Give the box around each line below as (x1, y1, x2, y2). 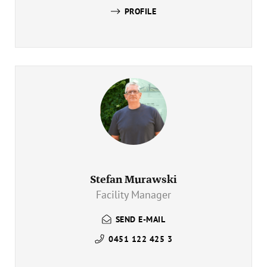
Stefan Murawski (90, 173, 177, 187)
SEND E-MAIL (115, 213, 166, 225)
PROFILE (124, 5, 157, 17)
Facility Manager (96, 188, 171, 202)
